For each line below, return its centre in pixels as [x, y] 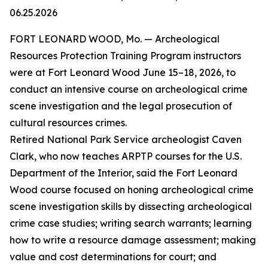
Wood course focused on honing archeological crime [132, 190]
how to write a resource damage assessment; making [133, 240]
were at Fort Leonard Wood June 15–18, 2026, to [123, 72]
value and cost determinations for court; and [113, 257]
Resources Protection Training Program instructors [125, 56]
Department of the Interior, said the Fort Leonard [124, 173]
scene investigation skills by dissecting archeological [131, 206]
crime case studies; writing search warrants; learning [131, 223]
